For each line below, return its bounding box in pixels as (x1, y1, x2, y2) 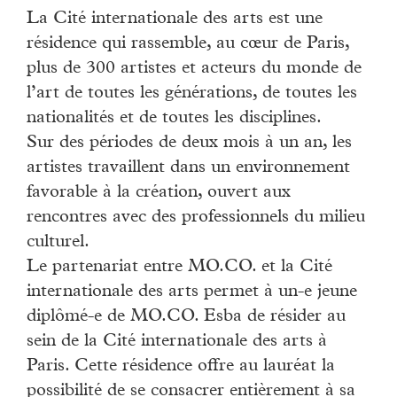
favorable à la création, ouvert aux (27, 183, 291, 202)
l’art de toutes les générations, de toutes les (27, 84, 357, 103)
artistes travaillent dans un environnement (27, 159, 350, 177)
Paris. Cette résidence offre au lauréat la (27, 357, 335, 376)
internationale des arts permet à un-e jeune (27, 283, 357, 301)
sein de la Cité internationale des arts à (27, 332, 327, 351)
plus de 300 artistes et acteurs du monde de (27, 59, 362, 78)
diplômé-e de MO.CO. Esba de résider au (27, 307, 346, 326)
